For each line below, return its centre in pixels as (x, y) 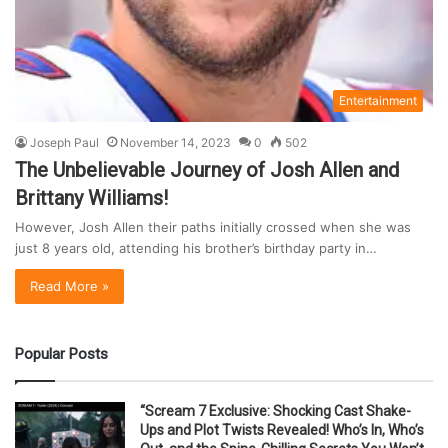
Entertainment (378, 100)
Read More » (69, 285)
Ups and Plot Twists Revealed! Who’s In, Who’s (282, 429)
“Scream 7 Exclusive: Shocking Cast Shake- (275, 410)
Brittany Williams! (91, 197)
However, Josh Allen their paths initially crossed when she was (213, 226)
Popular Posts (61, 353)
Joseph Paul (64, 142)
